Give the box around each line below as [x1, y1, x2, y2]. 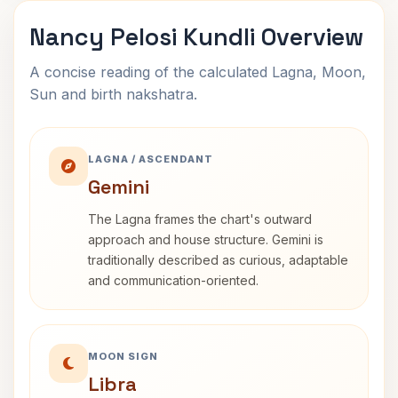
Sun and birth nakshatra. [29, 85, 197, 103]
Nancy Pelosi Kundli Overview [29, 21, 363, 52]
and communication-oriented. [88, 273, 259, 288]
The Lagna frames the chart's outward [88, 211, 312, 227]
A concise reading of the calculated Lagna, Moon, [29, 63, 366, 81]
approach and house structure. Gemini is [88, 232, 323, 247]
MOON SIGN [88, 350, 158, 362]
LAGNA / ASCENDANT [88, 153, 213, 165]
